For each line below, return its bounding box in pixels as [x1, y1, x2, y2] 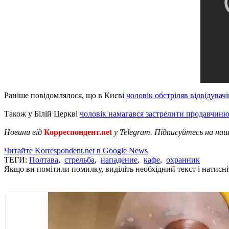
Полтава [29, 155, 58, 164]
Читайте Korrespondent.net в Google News [4, 146, 148, 155]
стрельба [64, 155, 95, 164]
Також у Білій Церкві [4, 109, 80, 118]
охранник [166, 155, 200, 164]
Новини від [4, 127, 44, 136]
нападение [101, 155, 138, 164]
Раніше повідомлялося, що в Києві [4, 90, 126, 100]
